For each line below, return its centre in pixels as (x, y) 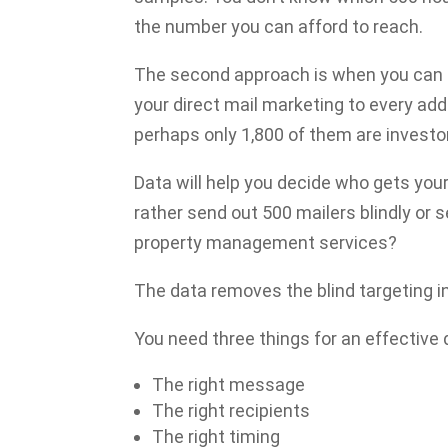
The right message (229, 384)
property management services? (266, 242)
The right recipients (231, 410)
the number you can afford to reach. (279, 26)
